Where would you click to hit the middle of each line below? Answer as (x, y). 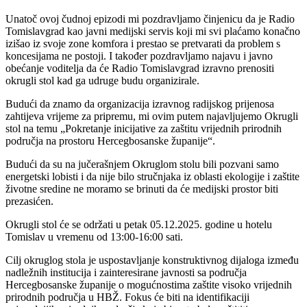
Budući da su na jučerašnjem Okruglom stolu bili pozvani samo (142, 164)
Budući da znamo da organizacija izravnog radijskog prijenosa (140, 104)
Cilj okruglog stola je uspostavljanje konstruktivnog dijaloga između (152, 260)
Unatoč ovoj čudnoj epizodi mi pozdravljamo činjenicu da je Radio (150, 19)
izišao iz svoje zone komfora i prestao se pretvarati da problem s (143, 44)
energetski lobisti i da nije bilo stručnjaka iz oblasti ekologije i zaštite (152, 177)
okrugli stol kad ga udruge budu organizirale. (104, 81)
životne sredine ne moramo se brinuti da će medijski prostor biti (142, 189)
